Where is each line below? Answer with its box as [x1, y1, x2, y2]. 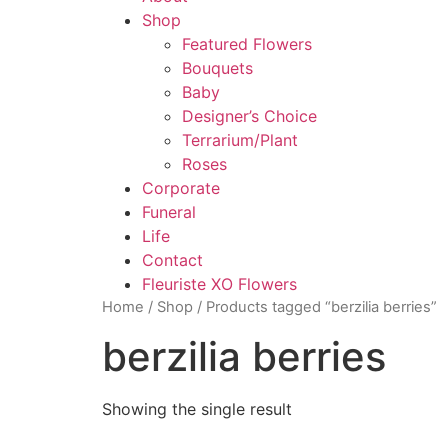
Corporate [142, 178, 220, 199]
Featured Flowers [182, 34, 312, 55]
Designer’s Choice [182, 106, 317, 127]
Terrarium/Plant [182, 130, 298, 151]
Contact [142, 250, 203, 271]
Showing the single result [102, 399, 292, 420]
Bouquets [182, 58, 253, 79]
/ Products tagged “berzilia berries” [193, 298, 437, 317]
